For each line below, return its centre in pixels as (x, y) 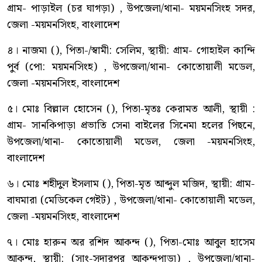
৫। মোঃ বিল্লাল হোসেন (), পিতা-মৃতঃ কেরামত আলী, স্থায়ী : (131, 109)
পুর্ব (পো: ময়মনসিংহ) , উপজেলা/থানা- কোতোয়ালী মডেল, (131, 67)
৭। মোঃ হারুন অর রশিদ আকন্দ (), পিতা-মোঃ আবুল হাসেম (131, 243)
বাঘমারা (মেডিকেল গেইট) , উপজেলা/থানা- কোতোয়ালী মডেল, (131, 201)
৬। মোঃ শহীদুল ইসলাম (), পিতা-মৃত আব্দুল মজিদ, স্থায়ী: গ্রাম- (131, 184)
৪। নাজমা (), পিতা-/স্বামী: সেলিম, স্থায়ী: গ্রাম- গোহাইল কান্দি (131, 51)
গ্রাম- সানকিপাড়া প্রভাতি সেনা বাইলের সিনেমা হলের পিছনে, (131, 126)
